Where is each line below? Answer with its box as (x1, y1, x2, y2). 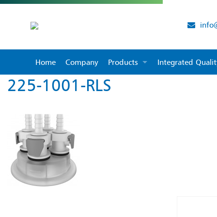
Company (65, 57, 98, 67)
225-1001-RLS (7, 75, 111, 95)
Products (108, 57, 138, 67)
